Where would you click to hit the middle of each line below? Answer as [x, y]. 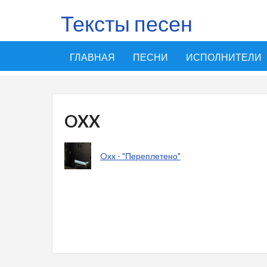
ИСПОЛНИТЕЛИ [224, 57]
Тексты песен [127, 23]
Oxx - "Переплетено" [140, 156]
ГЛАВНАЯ [92, 57]
